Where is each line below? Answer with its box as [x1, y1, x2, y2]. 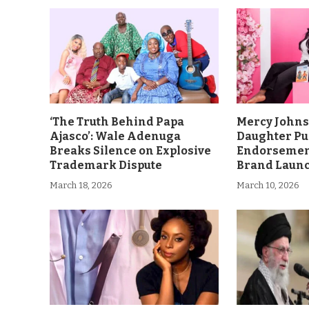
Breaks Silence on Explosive [50, 143, 211, 157]
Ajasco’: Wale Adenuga [50, 129, 181, 143]
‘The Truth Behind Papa [50, 114, 184, 128]
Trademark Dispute [50, 158, 162, 172]
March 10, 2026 [237, 179, 300, 190]
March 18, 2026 [50, 179, 112, 190]
